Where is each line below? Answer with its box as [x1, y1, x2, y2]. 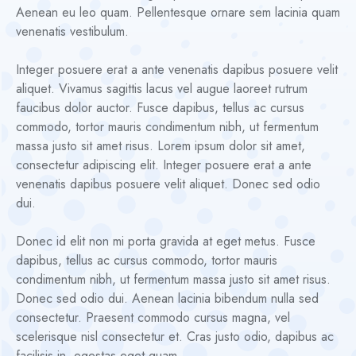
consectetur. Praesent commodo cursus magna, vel [15, 308, 290, 327]
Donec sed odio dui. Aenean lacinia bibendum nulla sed [15, 289, 319, 308]
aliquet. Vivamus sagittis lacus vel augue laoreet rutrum [15, 79, 308, 99]
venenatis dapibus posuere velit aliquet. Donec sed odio [15, 175, 320, 194]
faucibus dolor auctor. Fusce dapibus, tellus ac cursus [15, 99, 304, 118]
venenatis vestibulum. [15, 22, 129, 41]
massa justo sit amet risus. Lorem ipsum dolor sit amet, [15, 137, 305, 156]
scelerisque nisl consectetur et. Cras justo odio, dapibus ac [15, 327, 334, 346]
